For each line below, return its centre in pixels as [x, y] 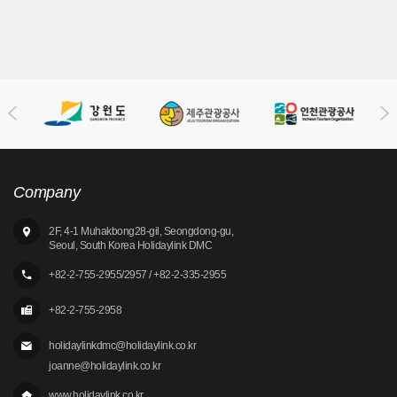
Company [47, 192]
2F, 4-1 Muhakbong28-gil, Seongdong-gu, [141, 231]
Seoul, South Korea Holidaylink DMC [130, 245]
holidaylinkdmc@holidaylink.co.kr [122, 345]
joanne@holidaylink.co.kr [105, 366]
